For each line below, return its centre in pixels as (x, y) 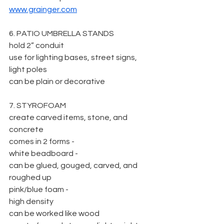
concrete (26, 129)
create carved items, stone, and (69, 117)
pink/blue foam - (39, 189)
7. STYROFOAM (37, 105)
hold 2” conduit (36, 45)
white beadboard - (43, 153)
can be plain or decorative (57, 81)
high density (31, 201)
